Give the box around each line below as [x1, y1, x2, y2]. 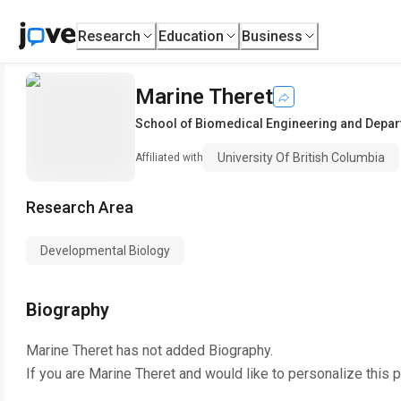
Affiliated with [135, 151, 203, 164]
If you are [26, 365, 89, 382]
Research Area [26, 198, 133, 217]
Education [158, 27, 225, 45]
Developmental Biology [40, 243, 170, 258]
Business [242, 27, 303, 45]
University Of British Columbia [218, 150, 385, 165]
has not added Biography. [113, 342, 273, 359]
